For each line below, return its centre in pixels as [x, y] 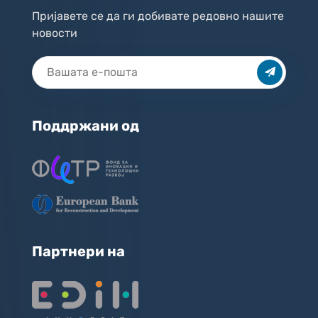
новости [56, 33]
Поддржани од [86, 125]
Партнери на [78, 251]
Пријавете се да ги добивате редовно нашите [158, 16]
